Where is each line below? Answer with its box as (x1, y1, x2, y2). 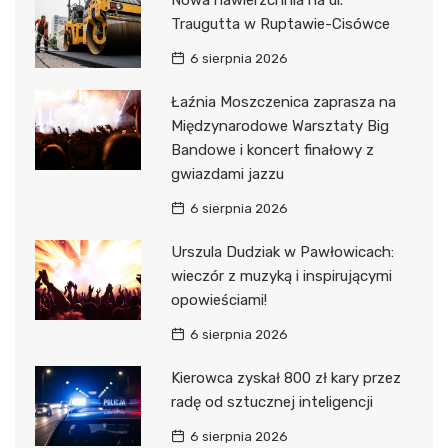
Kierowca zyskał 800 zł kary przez (170, 369, 401, 388)
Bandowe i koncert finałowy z (170, 141, 374, 160)
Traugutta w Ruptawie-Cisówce (170, 15, 390, 34)
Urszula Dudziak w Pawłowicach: (170, 243, 394, 262)
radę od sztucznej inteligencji (170, 393, 373, 412)
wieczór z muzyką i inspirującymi (170, 267, 392, 286)
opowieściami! (170, 291, 267, 310)
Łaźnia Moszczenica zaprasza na (170, 93, 396, 112)
